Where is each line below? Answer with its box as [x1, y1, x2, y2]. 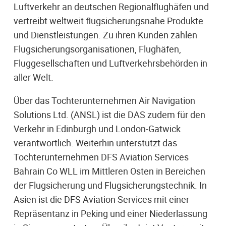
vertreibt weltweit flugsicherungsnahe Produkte [14, 14, 203, 27]
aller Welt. [14, 71, 53, 83]
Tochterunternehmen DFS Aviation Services [14, 150, 189, 163]
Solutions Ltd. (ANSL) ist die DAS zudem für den [14, 108, 205, 121]
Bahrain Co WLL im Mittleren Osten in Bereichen [14, 164, 205, 177]
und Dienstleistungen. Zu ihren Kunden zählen [14, 28, 197, 41]
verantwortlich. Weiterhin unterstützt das [14, 136, 177, 149]
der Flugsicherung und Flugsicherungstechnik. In [14, 179, 207, 191]
